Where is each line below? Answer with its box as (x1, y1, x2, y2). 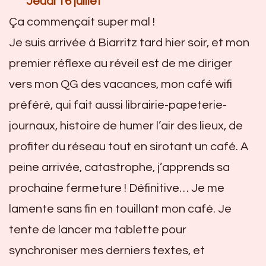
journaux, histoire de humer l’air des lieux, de (9, 119, 243, 132)
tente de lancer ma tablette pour (9, 223, 186, 236)
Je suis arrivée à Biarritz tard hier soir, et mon (9, 36, 249, 49)
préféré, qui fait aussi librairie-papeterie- (9, 99, 227, 111)
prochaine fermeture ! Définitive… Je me (9, 182, 224, 194)
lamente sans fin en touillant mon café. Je (9, 202, 232, 215)
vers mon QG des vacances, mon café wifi (9, 78, 232, 90)
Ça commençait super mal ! (9, 15, 155, 28)
